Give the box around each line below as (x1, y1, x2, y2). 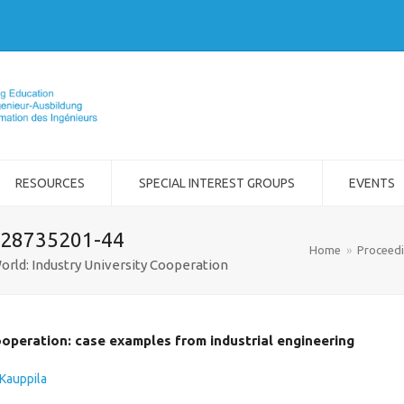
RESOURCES (14, 176, 85, 190)
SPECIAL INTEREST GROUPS (138, 176, 295, 190)
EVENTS (349, 176, 396, 190)
